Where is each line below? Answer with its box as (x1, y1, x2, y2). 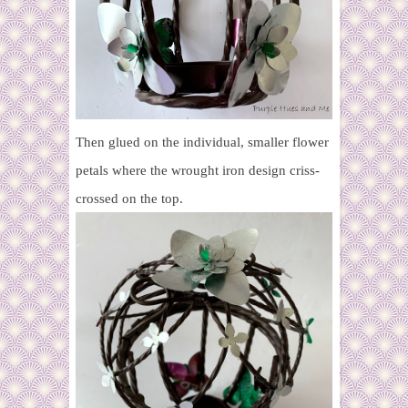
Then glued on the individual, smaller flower (76, 135, 329, 150)
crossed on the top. (76, 191, 183, 207)
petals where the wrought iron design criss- (76, 163, 320, 178)
